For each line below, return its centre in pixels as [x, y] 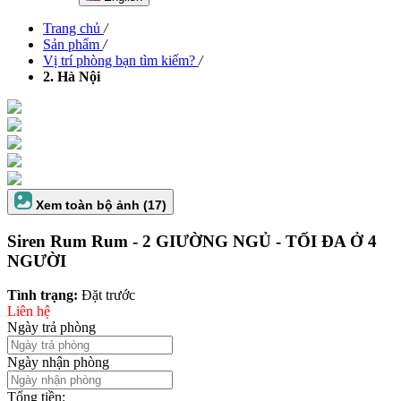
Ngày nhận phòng [58, 363]
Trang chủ [72, 28]
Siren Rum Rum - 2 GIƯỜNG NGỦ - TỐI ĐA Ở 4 [192, 241]
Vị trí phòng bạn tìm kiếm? [119, 60]
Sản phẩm [71, 44]
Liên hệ [29, 311]
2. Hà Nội [72, 77]
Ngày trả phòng [51, 328]
